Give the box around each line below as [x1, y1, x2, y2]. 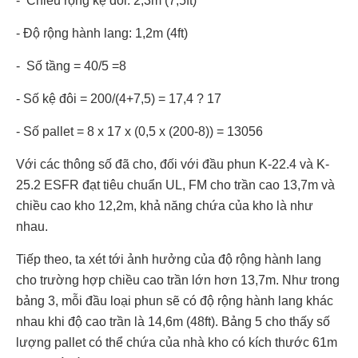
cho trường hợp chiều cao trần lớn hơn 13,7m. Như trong [16, 273, 340, 288]
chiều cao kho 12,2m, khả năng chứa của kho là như [16, 199, 313, 213]
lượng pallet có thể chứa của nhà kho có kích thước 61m [16, 336, 337, 350]
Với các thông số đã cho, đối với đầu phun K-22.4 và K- [16, 157, 329, 172]
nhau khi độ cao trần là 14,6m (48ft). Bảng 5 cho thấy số [16, 315, 330, 329]
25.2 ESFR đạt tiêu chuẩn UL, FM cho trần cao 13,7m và [16, 178, 335, 193]
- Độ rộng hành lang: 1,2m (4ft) [16, 26, 188, 41]
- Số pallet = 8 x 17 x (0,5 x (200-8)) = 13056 [16, 125, 266, 139]
